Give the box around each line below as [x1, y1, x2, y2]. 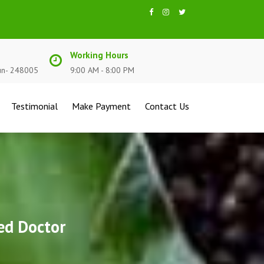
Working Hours [70, 49, 128, 61]
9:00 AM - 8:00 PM [70, 65, 134, 75]
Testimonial [11, 100, 58, 112]
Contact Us [145, 100, 189, 112]
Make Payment [72, 100, 131, 112]
